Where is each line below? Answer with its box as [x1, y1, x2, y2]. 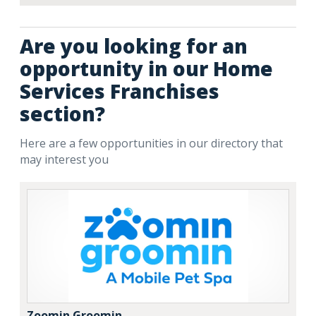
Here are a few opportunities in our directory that [20, 135, 283, 151]
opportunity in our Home [20, 55, 273, 82]
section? [20, 100, 105, 127]
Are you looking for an [20, 32, 248, 59]
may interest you [20, 152, 109, 167]
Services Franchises [20, 78, 219, 104]
